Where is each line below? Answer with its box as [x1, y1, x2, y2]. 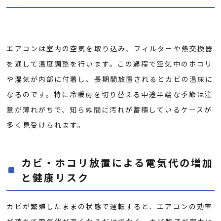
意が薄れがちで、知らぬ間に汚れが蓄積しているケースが [6, 104, 213, 114]
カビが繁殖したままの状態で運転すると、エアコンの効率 [6, 201, 213, 211]
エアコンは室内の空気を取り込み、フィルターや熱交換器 [6, 43, 214, 53]
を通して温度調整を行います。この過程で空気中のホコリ [6, 58, 213, 69]
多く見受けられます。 [6, 119, 86, 130]
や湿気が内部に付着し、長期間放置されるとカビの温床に [6, 74, 214, 84]
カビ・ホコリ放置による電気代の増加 [21, 155, 214, 170]
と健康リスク [21, 170, 90, 184]
